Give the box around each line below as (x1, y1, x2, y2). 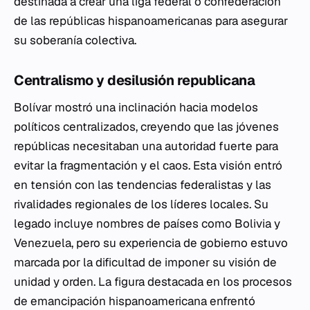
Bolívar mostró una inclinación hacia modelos (14, 100, 258, 115)
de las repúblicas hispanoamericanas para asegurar (14, 13, 288, 28)
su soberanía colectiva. (14, 33, 136, 48)
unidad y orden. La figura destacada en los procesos (14, 274, 292, 289)
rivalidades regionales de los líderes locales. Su (14, 197, 268, 212)
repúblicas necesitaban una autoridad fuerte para (14, 138, 278, 154)
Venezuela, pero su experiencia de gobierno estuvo (14, 235, 288, 250)
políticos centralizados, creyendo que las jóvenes (14, 119, 279, 134)
